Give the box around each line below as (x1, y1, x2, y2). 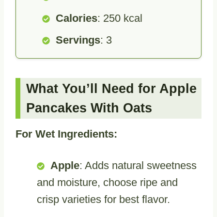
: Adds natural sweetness (79, 159, 197, 171)
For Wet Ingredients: (15, 127, 117, 140)
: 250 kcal (97, 12, 142, 24)
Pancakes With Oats (26, 101, 152, 116)
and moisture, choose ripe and (37, 176, 178, 188)
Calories (56, 12, 97, 24)
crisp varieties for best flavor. (37, 193, 170, 205)
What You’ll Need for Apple (26, 81, 197, 96)
